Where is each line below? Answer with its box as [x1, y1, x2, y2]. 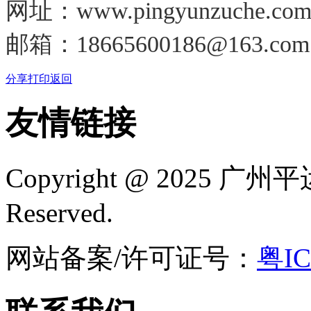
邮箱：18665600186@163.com [6, 31, 310, 57]
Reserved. [6, 198, 127, 228]
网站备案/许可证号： [6, 243, 257, 274]
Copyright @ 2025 [6, 163, 219, 194]
